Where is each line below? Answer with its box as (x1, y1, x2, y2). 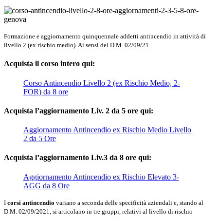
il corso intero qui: (35, 59, 95, 68)
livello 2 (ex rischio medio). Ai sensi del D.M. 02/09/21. (4, 41, 150, 49)
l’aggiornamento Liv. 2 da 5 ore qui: (35, 106, 153, 115)
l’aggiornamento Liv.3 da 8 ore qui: (35, 153, 151, 162)
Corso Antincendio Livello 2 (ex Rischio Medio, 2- (23, 78, 180, 87)
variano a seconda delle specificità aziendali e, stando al (54, 199, 203, 206)
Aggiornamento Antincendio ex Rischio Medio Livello (23, 126, 191, 134)
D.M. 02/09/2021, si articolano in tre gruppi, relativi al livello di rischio (4, 207, 193, 215)
